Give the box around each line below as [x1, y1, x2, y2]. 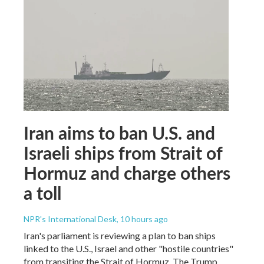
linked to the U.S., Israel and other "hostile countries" [24, 243, 233, 255]
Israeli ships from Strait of [24, 140, 222, 166]
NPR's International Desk [24, 214, 117, 225]
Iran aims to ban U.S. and [24, 120, 215, 146]
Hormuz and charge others [24, 160, 230, 186]
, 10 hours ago [117, 214, 168, 225]
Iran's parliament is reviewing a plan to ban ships [24, 230, 216, 242]
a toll [24, 180, 61, 206]
